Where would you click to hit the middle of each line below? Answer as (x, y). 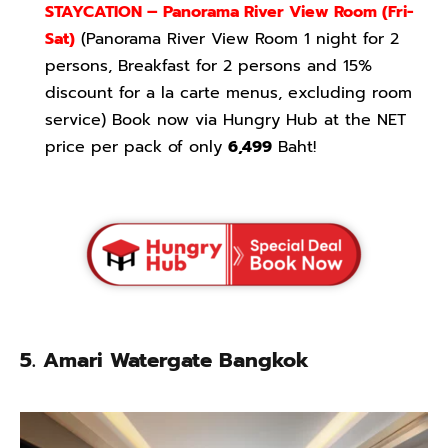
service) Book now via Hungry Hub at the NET (225, 119)
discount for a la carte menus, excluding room (228, 92)
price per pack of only (136, 146)
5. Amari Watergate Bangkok (168, 361)
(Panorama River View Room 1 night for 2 (240, 38)
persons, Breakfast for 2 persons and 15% (208, 65)
